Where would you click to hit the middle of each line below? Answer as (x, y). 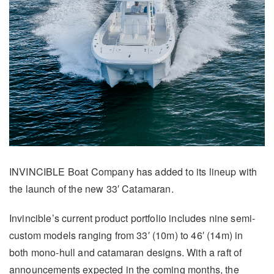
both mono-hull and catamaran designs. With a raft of (126, 253)
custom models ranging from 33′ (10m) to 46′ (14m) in (126, 235)
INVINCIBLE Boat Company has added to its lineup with (133, 172)
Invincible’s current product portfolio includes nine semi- (132, 218)
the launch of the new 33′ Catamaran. (91, 189)
